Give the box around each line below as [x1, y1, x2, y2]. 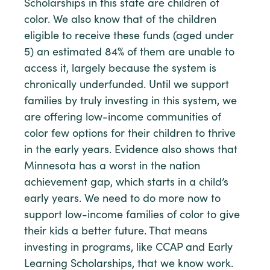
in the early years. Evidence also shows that [24, 145, 237, 156]
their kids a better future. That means [24, 226, 207, 237]
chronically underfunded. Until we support [24, 80, 229, 91]
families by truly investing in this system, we [24, 96, 237, 107]
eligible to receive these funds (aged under [24, 31, 234, 42]
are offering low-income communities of [24, 112, 221, 124]
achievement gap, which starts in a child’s [24, 177, 228, 189]
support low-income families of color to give [24, 210, 240, 221]
